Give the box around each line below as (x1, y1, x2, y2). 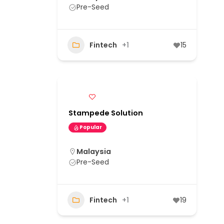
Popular (79, 123, 102, 131)
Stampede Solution (68, 108, 143, 118)
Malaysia (76, 146, 111, 157)
